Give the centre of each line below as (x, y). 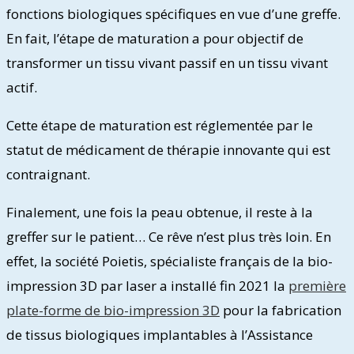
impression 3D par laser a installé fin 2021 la (147, 286)
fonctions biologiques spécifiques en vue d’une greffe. (173, 14)
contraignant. (48, 175)
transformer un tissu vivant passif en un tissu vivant (167, 63)
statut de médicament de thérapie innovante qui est (168, 150)
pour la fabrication (281, 311)
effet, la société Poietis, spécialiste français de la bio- (169, 262)
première (317, 286)
